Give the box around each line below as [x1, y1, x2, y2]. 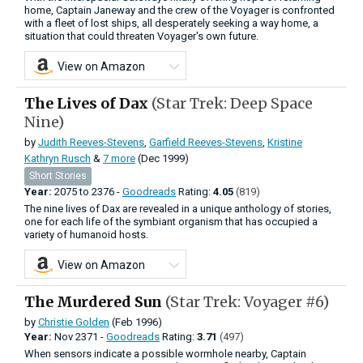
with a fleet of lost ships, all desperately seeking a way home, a [24, 16, 318, 29]
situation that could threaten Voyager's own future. [24, 29, 258, 42]
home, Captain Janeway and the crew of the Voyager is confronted [24, 3, 335, 16]
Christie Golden [38, 315, 109, 328]
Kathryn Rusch [24, 152, 91, 164]
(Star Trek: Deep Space [152, 93, 313, 113]
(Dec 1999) [135, 152, 189, 164]
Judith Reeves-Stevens [38, 135, 144, 148]
